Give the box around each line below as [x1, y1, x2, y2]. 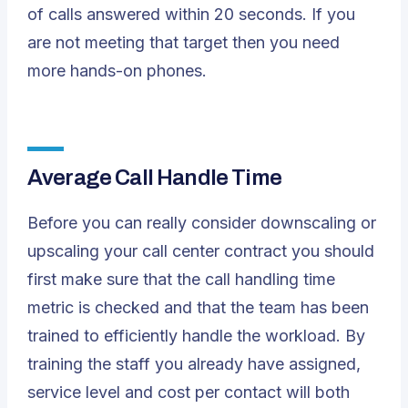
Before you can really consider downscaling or [27, 213, 376, 232]
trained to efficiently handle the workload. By [27, 326, 365, 345]
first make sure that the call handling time [27, 270, 335, 289]
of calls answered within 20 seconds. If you [27, 5, 355, 24]
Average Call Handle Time [27, 166, 281, 189]
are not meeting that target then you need [27, 33, 340, 52]
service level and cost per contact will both [27, 382, 350, 402]
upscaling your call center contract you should [27, 241, 374, 260]
